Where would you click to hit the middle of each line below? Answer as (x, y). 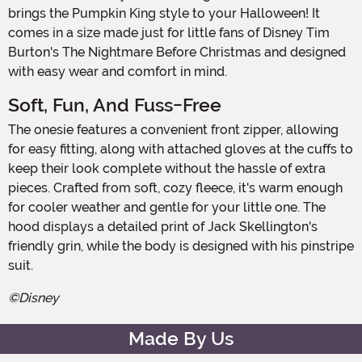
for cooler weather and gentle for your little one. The (167, 207)
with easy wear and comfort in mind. (118, 71)
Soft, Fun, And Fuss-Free (115, 105)
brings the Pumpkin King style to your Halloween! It (164, 13)
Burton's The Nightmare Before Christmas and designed (177, 52)
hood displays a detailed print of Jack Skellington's (163, 226)
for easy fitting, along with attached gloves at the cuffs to (181, 149)
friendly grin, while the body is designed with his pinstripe (181, 246)
